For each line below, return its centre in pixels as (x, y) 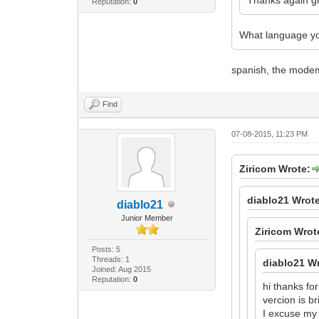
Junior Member (147, 218)
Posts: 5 (106, 249)
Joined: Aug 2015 (121, 269)
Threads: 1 (110, 259)
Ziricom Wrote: (275, 168)
